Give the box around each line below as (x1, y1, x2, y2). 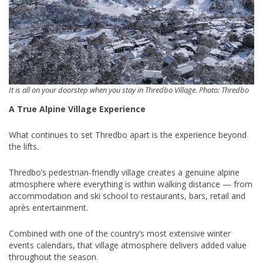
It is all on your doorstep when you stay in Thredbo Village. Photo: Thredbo (9, 84, 249, 95)
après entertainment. (9, 201, 88, 213)
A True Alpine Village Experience (9, 103, 146, 114)
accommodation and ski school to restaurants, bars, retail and (9, 190, 245, 201)
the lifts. (9, 140, 39, 152)
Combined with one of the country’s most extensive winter (9, 227, 231, 239)
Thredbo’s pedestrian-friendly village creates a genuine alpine (9, 166, 240, 178)
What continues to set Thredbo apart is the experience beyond (9, 129, 247, 140)
